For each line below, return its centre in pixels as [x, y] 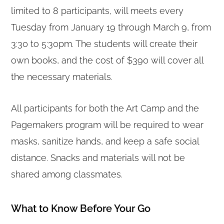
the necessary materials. [62, 77]
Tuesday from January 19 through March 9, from [111, 27]
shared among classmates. [67, 174]
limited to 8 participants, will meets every [97, 11]
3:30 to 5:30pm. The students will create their [104, 44]
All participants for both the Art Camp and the [105, 108]
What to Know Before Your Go [81, 209]
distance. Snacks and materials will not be [98, 158]
